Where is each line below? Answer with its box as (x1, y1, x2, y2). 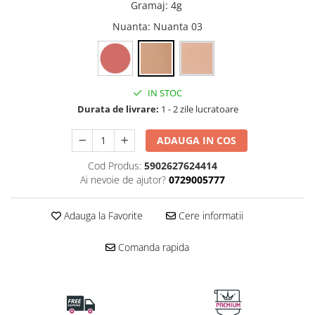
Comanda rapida (115, 240, 189, 255)
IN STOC (146, 86, 182, 100)
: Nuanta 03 (148, 20, 202, 34)
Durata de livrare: (77, 103, 159, 116)
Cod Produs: (87, 159, 141, 173)
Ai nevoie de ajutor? (79, 173, 166, 187)
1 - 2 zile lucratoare (158, 103, 238, 116)
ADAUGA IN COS (157, 134, 237, 148)
